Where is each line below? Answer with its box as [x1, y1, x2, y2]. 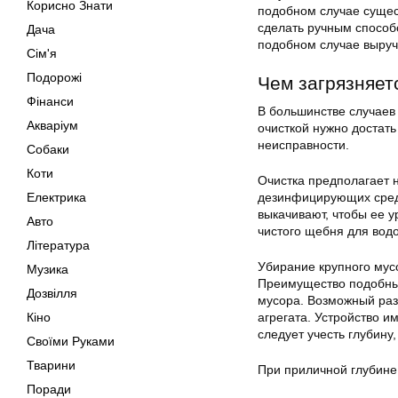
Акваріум [27, 118, 78, 132]
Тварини [27, 358, 76, 372]
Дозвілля [27, 286, 77, 300]
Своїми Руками [27, 334, 115, 348]
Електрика [27, 190, 86, 204]
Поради [27, 382, 71, 396]
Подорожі [27, 70, 82, 84]
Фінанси [27, 94, 74, 108]
